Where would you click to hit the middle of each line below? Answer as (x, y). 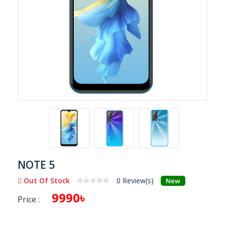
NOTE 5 (36, 165)
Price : (29, 200)
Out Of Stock (46, 181)
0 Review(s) (135, 181)
